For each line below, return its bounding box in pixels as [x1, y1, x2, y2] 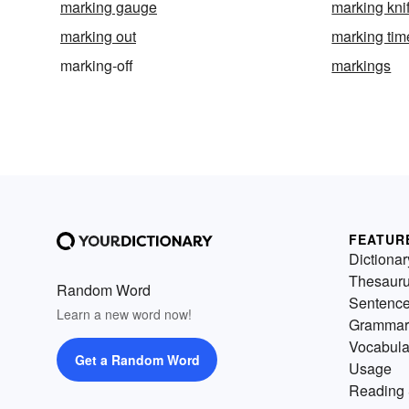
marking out [60, 26, 136, 47]
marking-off [60, 55, 133, 77]
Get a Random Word [74, 351, 200, 370]
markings [331, 55, 392, 77]
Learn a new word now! [57, 305, 192, 324]
